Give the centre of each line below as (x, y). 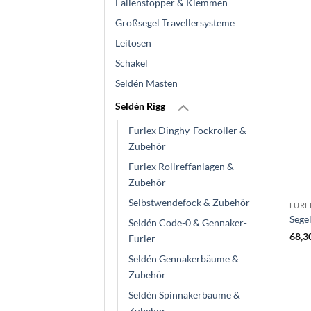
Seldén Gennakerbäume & (184, 259)
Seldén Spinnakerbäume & (184, 295)
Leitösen (133, 43)
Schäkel (132, 63)
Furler (142, 239)
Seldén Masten (146, 83)
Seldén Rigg (140, 106)
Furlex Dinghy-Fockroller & (187, 131)
